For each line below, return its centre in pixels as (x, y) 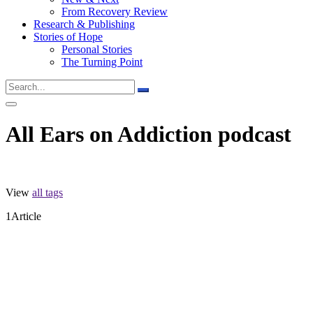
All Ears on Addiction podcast (148, 134)
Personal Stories (97, 49)
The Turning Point (102, 62)
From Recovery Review (115, 12)
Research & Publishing (84, 24)
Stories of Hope (68, 37)
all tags (48, 192)
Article (26, 216)
